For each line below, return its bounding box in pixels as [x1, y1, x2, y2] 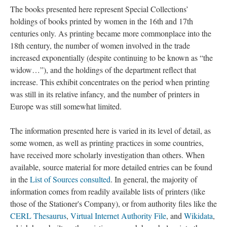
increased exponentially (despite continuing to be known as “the [10, 52, 213, 63]
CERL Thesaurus [10, 210, 66, 221]
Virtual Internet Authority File [70, 210, 166, 221]
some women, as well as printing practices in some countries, [10, 137, 204, 148]
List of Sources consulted [30, 174, 110, 184]
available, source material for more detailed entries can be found [10, 162, 212, 172]
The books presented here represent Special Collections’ [10, 4, 188, 14]
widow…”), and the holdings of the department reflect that [10, 64, 196, 75]
